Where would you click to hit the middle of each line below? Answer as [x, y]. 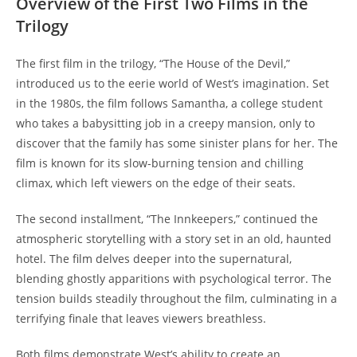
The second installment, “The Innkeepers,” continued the [167, 219]
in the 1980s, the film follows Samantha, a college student [169, 104]
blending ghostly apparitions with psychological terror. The [174, 279]
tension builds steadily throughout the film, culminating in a [177, 299]
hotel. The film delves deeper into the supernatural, [154, 259]
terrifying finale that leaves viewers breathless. [141, 319]
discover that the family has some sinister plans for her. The [177, 143]
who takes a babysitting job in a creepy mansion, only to [165, 124]
